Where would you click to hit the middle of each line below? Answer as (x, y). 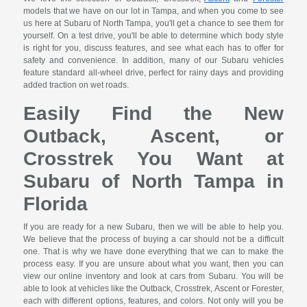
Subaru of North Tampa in (153, 182)
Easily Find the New (153, 114)
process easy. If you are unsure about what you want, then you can (153, 264)
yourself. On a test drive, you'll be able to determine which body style (153, 36)
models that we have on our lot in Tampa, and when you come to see (153, 11)
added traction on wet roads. (76, 85)
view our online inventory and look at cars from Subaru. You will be (153, 277)
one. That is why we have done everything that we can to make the (153, 252)
